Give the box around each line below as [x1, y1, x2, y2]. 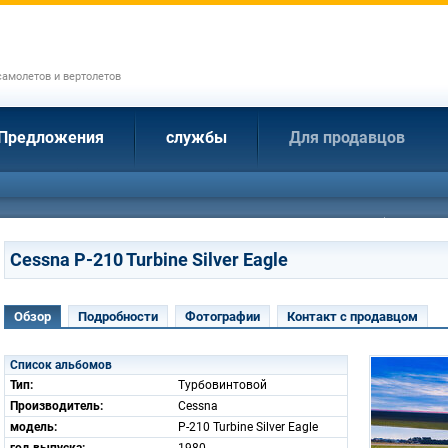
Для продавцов [289, 128, 405, 147]
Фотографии [185, 309, 260, 324]
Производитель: [10, 399, 103, 413]
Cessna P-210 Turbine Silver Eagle [10, 249, 288, 270]
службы [166, 128, 227, 147]
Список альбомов [10, 358, 112, 372]
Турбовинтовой [178, 378, 267, 392]
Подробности [78, 309, 158, 324]
